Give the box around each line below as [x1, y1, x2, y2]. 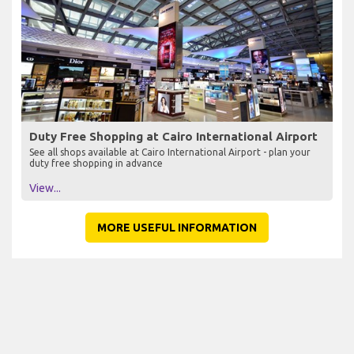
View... [29, 182, 61, 195]
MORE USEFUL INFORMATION [97, 221, 257, 235]
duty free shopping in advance [29, 158, 163, 169]
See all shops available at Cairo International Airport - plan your [29, 147, 311, 158]
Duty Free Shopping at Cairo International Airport [29, 130, 318, 144]
